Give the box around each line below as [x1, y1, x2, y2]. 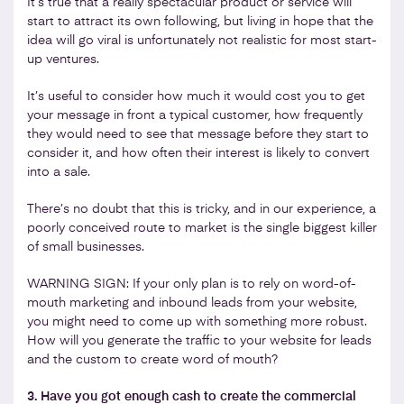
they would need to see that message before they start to [27, 127, 369, 141]
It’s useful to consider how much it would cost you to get [27, 89, 365, 103]
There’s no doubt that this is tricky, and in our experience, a [27, 202, 376, 216]
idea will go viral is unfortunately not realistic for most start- [27, 33, 377, 47]
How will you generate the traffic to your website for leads [27, 334, 372, 347]
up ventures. [27, 52, 99, 66]
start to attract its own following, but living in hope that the [27, 14, 373, 28]
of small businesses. [27, 240, 144, 253]
